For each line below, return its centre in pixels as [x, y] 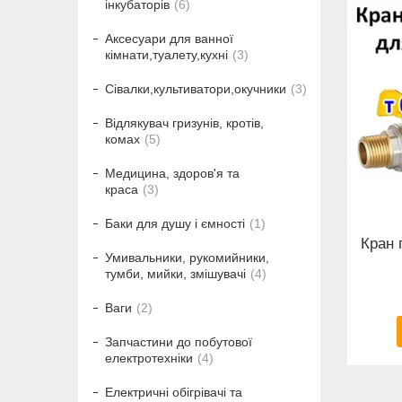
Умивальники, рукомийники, [187, 258]
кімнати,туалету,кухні [166, 55]
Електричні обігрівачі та [174, 393]
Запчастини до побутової [179, 342]
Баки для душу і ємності [175, 224]
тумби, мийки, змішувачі [175, 274]
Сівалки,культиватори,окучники [196, 89]
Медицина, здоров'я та [172, 174]
